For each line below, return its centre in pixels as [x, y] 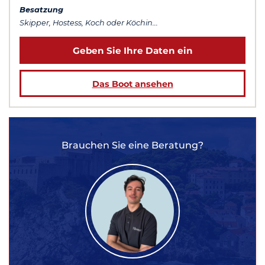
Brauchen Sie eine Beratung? [132, 146]
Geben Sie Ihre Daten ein [132, 50]
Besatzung [41, 9]
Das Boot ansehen [132, 84]
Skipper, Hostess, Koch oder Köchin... [89, 22]
